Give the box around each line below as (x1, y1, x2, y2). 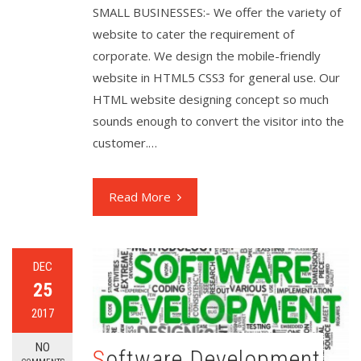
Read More (109, 189, 171, 205)
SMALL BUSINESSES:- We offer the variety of (93, 4, 341, 21)
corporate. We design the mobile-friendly (93, 48, 321, 64)
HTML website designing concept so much (93, 91, 329, 108)
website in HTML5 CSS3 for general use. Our (93, 69, 340, 86)
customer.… (93, 135, 157, 151)
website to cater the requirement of (93, 26, 294, 43)
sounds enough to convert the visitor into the (93, 113, 344, 130)
